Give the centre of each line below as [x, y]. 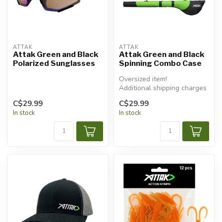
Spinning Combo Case [160, 63]
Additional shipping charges [163, 88]
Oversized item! [143, 79]
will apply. [135, 97]
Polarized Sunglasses [54, 63]
